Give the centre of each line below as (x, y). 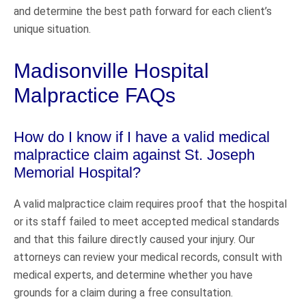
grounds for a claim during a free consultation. (123, 292)
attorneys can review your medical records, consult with (148, 257)
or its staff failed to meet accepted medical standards (147, 221)
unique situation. (52, 29)
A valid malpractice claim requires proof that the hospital (150, 204)
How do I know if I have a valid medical (142, 137)
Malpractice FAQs (95, 95)
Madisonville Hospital (111, 70)
